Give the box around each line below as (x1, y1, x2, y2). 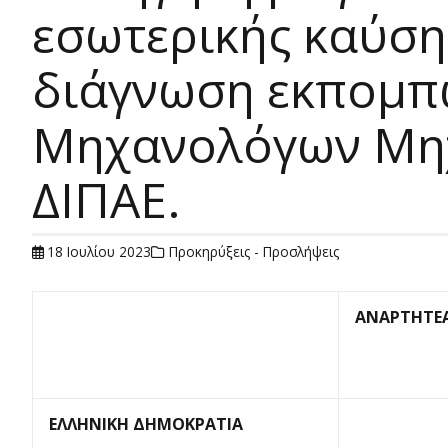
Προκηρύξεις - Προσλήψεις (168, 242, 339, 261)
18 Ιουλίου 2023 (47, 242, 152, 261)
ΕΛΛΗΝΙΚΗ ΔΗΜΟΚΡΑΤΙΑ (49, 413, 243, 435)
